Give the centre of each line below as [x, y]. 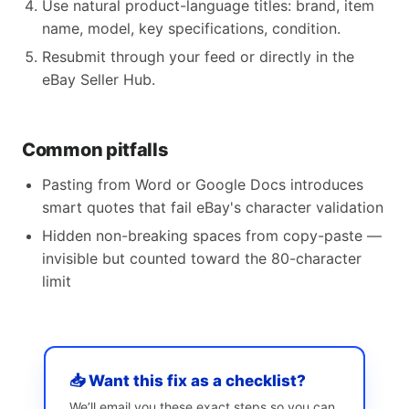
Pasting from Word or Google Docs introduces [203, 184]
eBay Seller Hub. [99, 79]
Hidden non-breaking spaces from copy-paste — [212, 236]
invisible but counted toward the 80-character [202, 258]
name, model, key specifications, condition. [191, 28]
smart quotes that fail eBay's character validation [213, 207]
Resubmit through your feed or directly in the [198, 57]
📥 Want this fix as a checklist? [188, 381]
